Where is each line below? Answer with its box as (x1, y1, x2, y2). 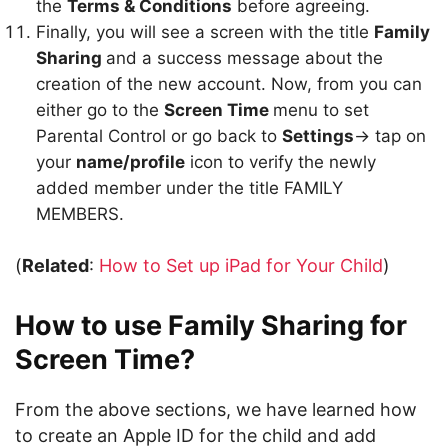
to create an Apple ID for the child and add (15, 425, 376, 446)
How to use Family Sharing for (15, 309, 407, 342)
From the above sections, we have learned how (15, 399, 417, 420)
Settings (282, 126, 354, 146)
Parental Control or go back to (36, 126, 282, 146)
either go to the (36, 100, 164, 120)
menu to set (273, 100, 369, 120)
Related (22, 255, 89, 276)
